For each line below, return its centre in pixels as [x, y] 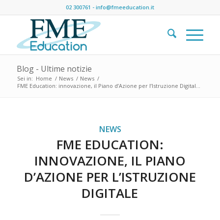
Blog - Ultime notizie [54, 69]
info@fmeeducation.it [125, 7]
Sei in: [25, 78]
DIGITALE [110, 193]
